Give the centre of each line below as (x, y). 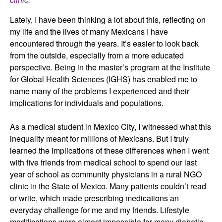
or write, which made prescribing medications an (94, 198)
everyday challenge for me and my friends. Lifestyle (100, 210)
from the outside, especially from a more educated (97, 55)
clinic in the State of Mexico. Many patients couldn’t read (108, 186)
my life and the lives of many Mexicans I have (89, 31)
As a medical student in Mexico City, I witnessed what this (111, 126)
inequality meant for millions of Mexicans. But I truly (99, 138)
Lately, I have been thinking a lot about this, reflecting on (108, 19)
